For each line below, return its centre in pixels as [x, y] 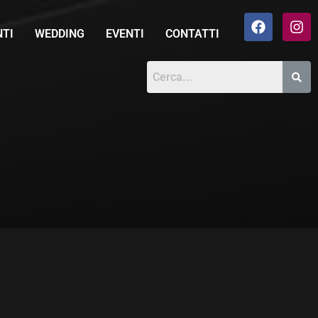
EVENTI [125, 34]
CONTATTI [192, 34]
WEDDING [59, 34]
